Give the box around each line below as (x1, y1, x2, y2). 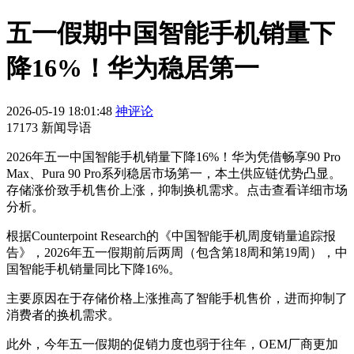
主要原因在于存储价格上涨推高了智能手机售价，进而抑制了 (6, 291, 348, 305)
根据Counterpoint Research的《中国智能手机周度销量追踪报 (6, 228, 336, 243)
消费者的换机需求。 (6, 307, 120, 322)
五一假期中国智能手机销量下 (6, 19, 335, 48)
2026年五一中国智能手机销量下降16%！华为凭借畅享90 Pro (6, 149, 341, 164)
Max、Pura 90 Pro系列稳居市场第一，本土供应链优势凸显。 (6, 166, 341, 180)
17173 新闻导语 (6, 120, 92, 134)
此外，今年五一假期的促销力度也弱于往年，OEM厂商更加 (6, 337, 338, 351)
